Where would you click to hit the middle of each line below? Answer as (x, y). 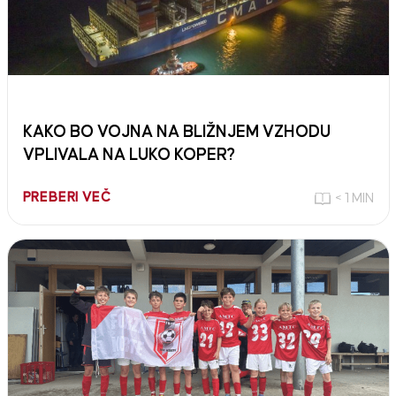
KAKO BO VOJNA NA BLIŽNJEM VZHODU (176, 132)
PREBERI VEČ (67, 197)
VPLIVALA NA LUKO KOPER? (129, 155)
